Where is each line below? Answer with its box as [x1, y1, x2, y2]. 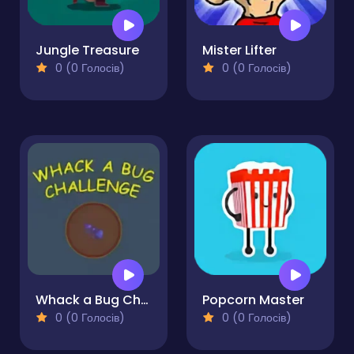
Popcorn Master [202, 291, 304, 310]
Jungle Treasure [36, 41, 139, 60]
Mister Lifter [202, 41, 277, 60]
